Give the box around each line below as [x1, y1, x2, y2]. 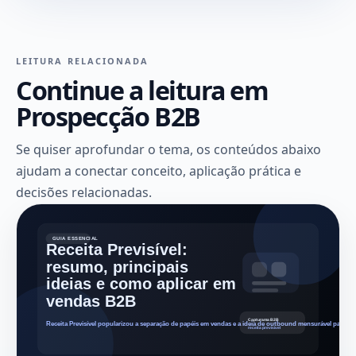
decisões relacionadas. [16, 183, 152, 201]
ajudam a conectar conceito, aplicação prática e [16, 161, 301, 180]
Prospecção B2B [16, 99, 200, 133]
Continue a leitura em [16, 72, 269, 107]
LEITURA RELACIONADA [16, 54, 149, 67]
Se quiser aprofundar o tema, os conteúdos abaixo [16, 140, 321, 158]
